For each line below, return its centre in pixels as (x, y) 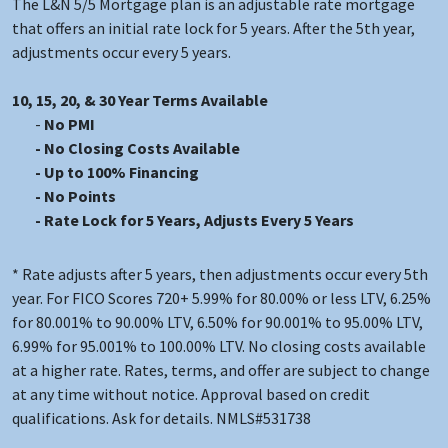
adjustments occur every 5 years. (121, 51)
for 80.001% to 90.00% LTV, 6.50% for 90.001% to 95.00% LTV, (217, 321)
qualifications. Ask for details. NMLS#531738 (161, 417)
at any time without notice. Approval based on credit (191, 393)
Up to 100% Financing (121, 171)
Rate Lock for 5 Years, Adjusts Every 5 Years (199, 219)
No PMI (69, 123)
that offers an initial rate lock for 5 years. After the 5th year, (213, 27)
